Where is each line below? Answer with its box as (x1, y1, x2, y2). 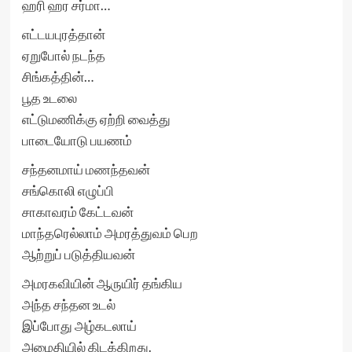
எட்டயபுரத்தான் (21, 26, 105, 42)
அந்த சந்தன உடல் (21, 296, 115, 313)
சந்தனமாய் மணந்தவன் (21, 161, 150, 178)
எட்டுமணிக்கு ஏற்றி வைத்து (21, 111, 170, 127)
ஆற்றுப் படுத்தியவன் (21, 246, 135, 262)
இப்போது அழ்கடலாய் (21, 317, 137, 334)
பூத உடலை (21, 90, 77, 106)
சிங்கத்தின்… (21, 68, 93, 85)
